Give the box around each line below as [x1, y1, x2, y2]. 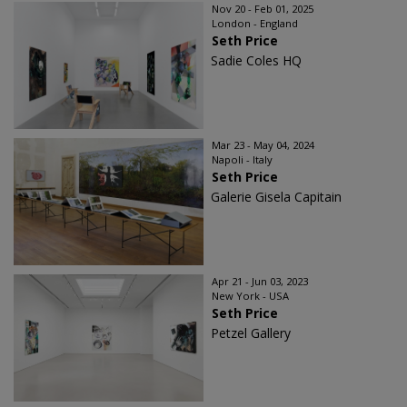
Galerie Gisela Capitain [211, 188, 342, 206]
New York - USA [212, 289, 289, 303]
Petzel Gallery [211, 324, 291, 342]
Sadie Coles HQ [211, 52, 302, 70]
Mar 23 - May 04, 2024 [212, 138, 314, 153]
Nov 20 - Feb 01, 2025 [212, 2, 313, 16]
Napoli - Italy [212, 153, 273, 167]
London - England [212, 16, 298, 31]
